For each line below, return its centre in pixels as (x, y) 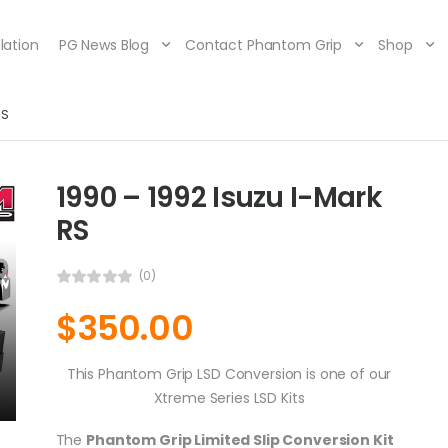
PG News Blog (104, 45)
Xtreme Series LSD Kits (229, 397)
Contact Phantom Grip (264, 45)
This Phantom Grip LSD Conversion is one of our (229, 373)
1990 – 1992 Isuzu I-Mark (218, 198)
